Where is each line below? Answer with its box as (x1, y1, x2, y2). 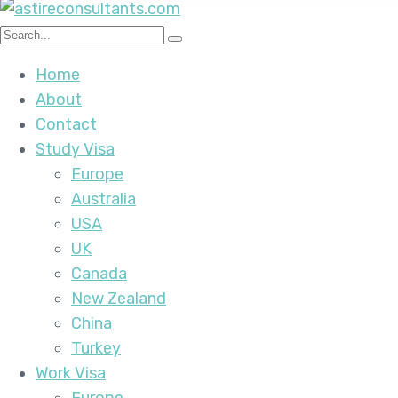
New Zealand (71, 289, 166, 308)
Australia (71, 189, 136, 209)
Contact (36, 115, 97, 134)
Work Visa (36, 363, 106, 383)
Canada (71, 264, 127, 283)
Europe (71, 164, 123, 184)
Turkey (71, 338, 121, 358)
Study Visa (36, 139, 115, 159)
